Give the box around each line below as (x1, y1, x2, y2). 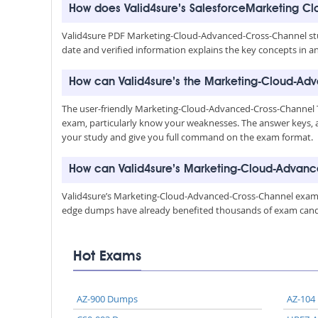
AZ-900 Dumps (77, 292, 138, 305)
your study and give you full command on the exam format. (62, 131, 313, 143)
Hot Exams (73, 250, 141, 264)
